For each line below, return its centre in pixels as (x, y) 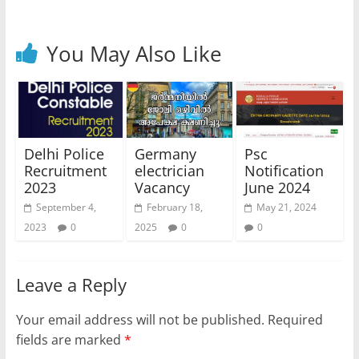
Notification (284, 170)
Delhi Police (64, 153)
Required (295, 319)
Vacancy (162, 187)
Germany (165, 153)
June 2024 (278, 187)
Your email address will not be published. (140, 319)
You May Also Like (134, 54)
